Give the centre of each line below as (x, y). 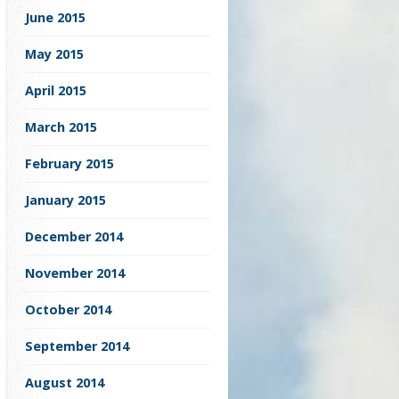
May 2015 (54, 54)
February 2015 (69, 164)
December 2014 (74, 237)
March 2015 (61, 127)
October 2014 (68, 310)
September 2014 (77, 346)
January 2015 (65, 200)
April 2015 (56, 91)
